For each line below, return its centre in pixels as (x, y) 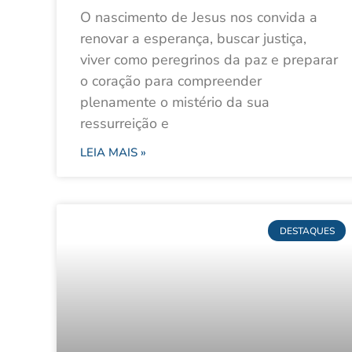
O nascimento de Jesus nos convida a (199, 18)
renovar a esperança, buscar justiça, (193, 39)
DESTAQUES (307, 231)
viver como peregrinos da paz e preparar (209, 60)
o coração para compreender (171, 81)
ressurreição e (125, 124)
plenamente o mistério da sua (175, 103)
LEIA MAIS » (113, 153)
